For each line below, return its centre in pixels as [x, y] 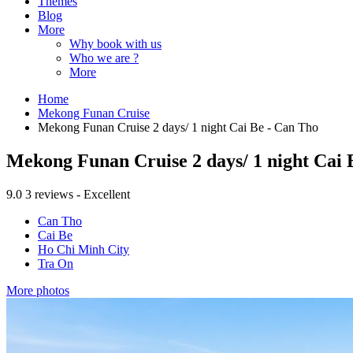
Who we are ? [104, 58]
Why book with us [115, 43]
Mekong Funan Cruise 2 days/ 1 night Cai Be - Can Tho [178, 127]
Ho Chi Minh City [84, 249]
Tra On [56, 263]
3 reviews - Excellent [78, 194]
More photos [38, 290]
